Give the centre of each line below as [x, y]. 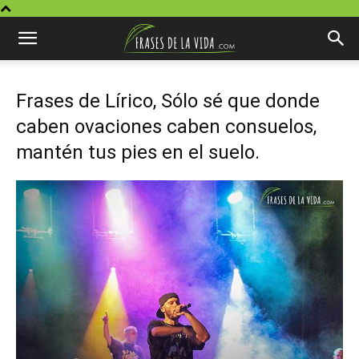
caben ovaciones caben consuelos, [166, 127]
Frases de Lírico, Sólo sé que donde [168, 101]
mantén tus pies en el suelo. [138, 152]
